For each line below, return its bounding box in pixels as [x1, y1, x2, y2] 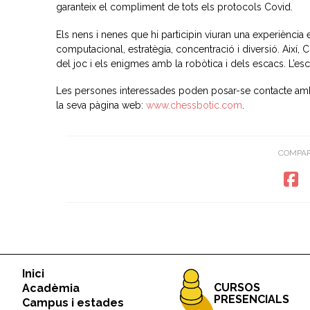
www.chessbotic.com [145, 100, 242, 111]
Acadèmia [22, 281, 80, 295]
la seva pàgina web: [55, 100, 146, 111]
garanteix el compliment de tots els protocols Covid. [55, 1, 293, 13]
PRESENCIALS [214, 292, 289, 306]
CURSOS [214, 280, 260, 294]
